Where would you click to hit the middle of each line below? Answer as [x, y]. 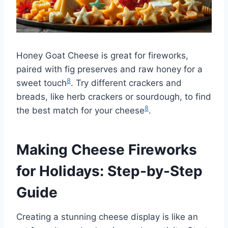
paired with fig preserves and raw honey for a [109, 69]
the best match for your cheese [80, 111]
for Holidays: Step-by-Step [109, 171]
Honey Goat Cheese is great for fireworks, [102, 56]
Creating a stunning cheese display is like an [107, 217]
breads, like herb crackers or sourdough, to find [114, 97]
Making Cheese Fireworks [107, 150]
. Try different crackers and [126, 83]
